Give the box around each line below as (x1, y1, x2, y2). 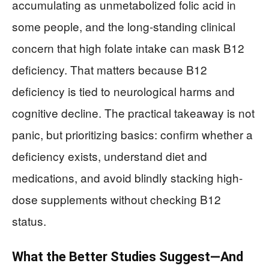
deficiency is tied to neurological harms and (12, 83, 235, 100)
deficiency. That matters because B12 (12, 61, 207, 78)
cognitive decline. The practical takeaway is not (12, 104, 255, 121)
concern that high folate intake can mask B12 (12, 40, 244, 56)
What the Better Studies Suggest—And (12, 249, 243, 265)
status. (12, 213, 46, 229)
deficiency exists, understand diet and (12, 148, 207, 165)
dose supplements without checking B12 (12, 191, 221, 208)
